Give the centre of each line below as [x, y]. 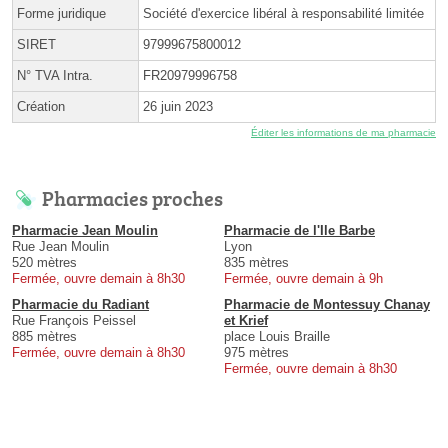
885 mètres [44, 336]
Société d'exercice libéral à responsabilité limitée [283, 13]
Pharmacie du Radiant [80, 304]
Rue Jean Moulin [60, 246]
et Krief [246, 320]
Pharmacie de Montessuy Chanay [327, 304]
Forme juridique [61, 13]
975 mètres [256, 352]
